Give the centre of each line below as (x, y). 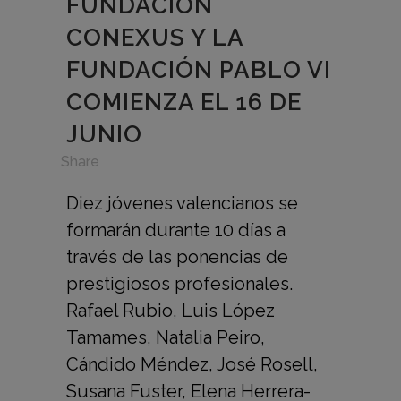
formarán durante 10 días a (176, 230)
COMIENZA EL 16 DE (184, 102)
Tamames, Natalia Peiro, (166, 337)
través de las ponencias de (177, 256)
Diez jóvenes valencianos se (182, 203)
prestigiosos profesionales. (179, 283)
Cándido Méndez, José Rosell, (192, 364)
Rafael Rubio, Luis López (171, 310)
